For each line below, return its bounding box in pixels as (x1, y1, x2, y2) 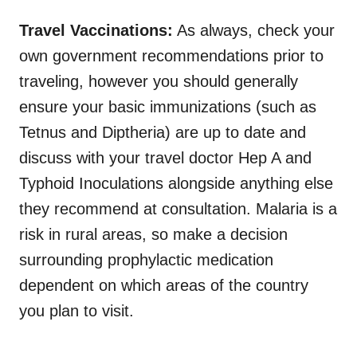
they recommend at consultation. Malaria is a (19, 199, 337, 218)
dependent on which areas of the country (19, 276, 308, 294)
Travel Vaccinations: (19, 21, 173, 39)
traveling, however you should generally (19, 72, 298, 90)
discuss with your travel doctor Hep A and (19, 148, 312, 167)
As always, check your (173, 21, 335, 39)
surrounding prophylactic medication (19, 250, 273, 269)
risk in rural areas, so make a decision (19, 225, 288, 243)
